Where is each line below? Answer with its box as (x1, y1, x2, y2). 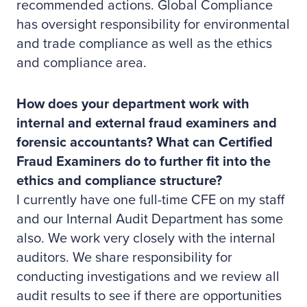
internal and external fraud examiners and (16, 115, 277, 132)
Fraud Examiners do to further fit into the (16, 153, 271, 170)
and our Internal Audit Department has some (16, 211, 283, 228)
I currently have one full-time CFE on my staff (16, 192, 284, 208)
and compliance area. (16, 55, 147, 71)
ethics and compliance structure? (16, 173, 222, 189)
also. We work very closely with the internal (16, 230, 275, 247)
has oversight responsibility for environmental (16, 16, 290, 33)
